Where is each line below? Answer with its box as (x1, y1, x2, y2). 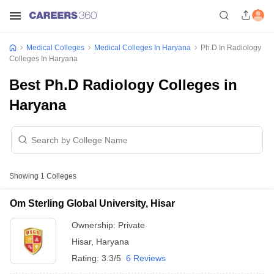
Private (118, 220, 145, 230)
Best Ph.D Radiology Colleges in (9, 76, 237, 93)
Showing (9, 172, 40, 180)
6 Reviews (126, 253, 166, 263)
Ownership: (72, 220, 118, 230)
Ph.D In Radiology (201, 43, 261, 52)
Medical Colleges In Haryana (94, 43, 191, 52)
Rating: (72, 253, 102, 263)
